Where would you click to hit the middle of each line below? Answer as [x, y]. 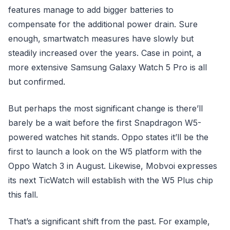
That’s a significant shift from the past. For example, [109, 221]
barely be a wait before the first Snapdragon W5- [105, 123]
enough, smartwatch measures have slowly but [101, 39]
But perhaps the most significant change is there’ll [106, 108]
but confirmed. [37, 82]
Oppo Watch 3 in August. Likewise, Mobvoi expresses [113, 166]
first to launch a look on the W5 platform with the [105, 151]
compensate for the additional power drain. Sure [103, 24]
